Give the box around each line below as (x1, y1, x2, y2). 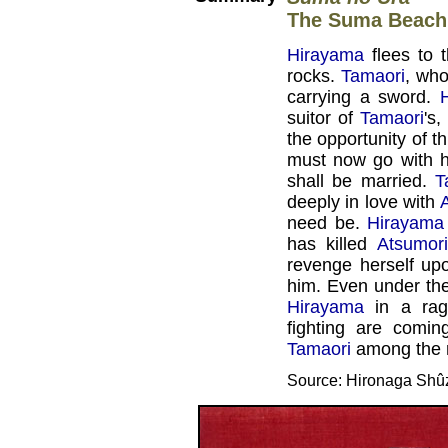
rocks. (287, 66, 341, 87)
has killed (287, 234, 377, 255)
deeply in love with (287, 192, 440, 213)
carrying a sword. (287, 87, 440, 108)
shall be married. (287, 171, 435, 192)
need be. (287, 213, 367, 234)
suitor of (287, 108, 360, 129)
